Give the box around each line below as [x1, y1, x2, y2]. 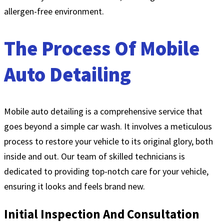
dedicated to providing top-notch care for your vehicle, [4, 165, 208, 177]
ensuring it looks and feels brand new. [4, 180, 145, 192]
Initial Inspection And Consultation [4, 206, 199, 222]
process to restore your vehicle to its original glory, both [4, 135, 213, 147]
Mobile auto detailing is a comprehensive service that [4, 105, 202, 117]
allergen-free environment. [4, 5, 104, 17]
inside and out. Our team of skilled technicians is [4, 150, 185, 162]
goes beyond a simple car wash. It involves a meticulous [4, 120, 212, 132]
